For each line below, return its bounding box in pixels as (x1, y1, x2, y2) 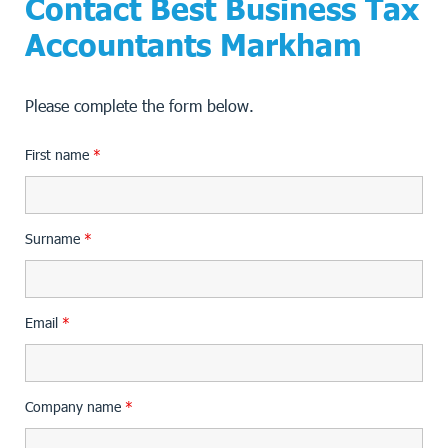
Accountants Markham (25, 26, 362, 62)
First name (25, 146, 93, 163)
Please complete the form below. (25, 96, 254, 115)
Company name (25, 398, 125, 415)
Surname (25, 230, 84, 247)
